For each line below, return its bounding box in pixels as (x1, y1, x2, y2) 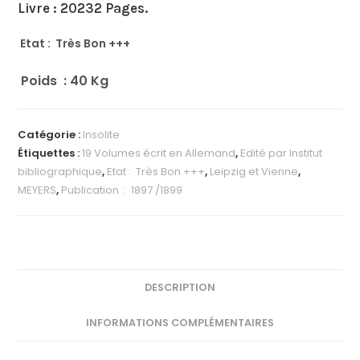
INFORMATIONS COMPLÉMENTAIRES (86, 315, 274, 329)
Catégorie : (18, 126, 84, 142)
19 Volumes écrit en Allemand (82, 145, 236, 161)
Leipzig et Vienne (210, 163, 299, 179)
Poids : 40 (21, 71, 88, 90)
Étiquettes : (18, 145, 83, 161)
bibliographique (18, 163, 103, 179)
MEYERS (18, 182, 57, 198)
